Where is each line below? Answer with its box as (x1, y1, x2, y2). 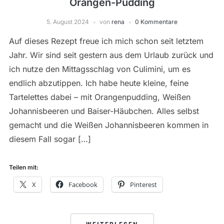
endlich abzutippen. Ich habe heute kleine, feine (8, 78, 188, 88)
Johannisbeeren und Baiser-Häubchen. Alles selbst (8, 106, 199, 116)
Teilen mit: (8, 163, 38, 171)
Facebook (68, 180, 97, 189)
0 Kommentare (135, 18, 177, 26)
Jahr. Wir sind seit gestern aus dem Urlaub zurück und (8, 50, 213, 60)
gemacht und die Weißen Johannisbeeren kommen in (8, 120, 208, 130)
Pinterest (129, 180, 157, 189)
